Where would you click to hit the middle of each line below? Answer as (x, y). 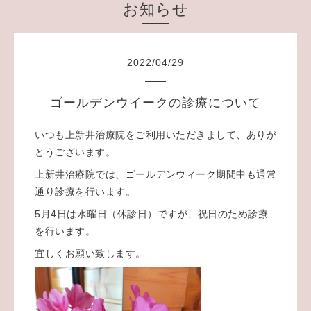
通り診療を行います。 (85, 191)
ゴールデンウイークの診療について (155, 102)
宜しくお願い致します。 (90, 253)
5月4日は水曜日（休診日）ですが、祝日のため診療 (151, 213)
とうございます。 (75, 152)
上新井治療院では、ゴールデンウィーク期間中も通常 (155, 174)
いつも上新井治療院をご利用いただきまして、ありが (155, 134)
